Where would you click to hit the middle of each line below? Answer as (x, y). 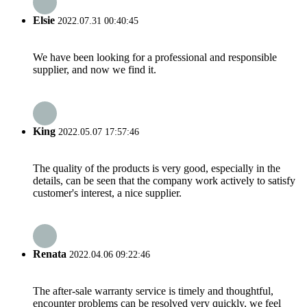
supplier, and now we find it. (95, 70)
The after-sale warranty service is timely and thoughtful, (153, 291)
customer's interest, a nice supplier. (107, 193)
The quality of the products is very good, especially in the (157, 168)
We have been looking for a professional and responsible (155, 58)
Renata (50, 254)
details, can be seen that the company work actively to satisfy (164, 180)
